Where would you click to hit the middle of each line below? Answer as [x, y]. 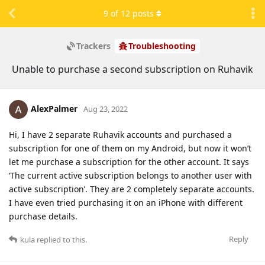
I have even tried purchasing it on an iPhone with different [126, 202]
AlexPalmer [54, 108]
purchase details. [43, 216]
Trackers [93, 46]
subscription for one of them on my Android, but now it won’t [130, 148]
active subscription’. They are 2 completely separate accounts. [132, 189]
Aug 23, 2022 [106, 109]
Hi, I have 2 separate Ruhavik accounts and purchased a [120, 134]
